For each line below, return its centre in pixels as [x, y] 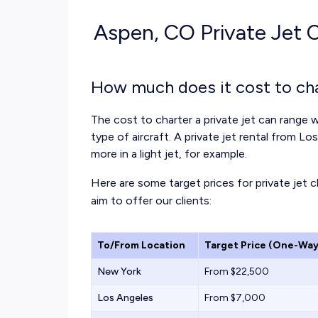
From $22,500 [237, 272]
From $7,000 [235, 298]
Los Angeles [125, 298]
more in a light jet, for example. [169, 154]
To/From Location [141, 245]
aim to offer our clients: [151, 201]
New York [119, 272]
